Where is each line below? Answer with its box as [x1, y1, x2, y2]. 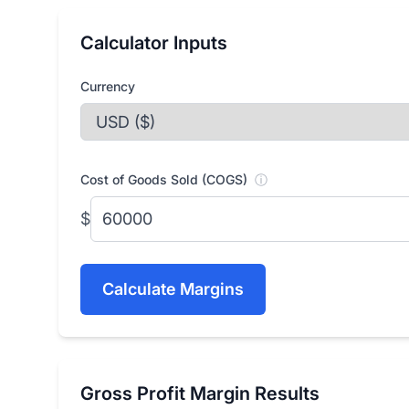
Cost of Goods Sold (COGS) [80, 171, 251, 187]
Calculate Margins [102, 278, 244, 299]
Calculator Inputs [80, 31, 227, 54]
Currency [80, 78, 135, 94]
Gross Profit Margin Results [80, 382, 320, 404]
